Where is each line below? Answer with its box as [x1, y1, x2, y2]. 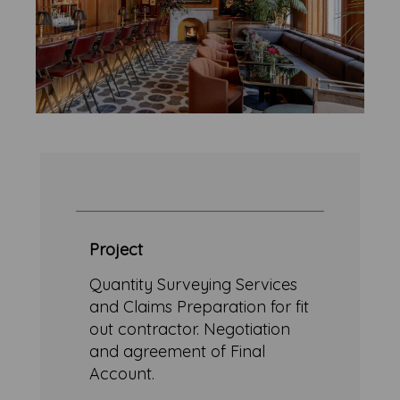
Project [89, 238, 144, 260]
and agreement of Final [89, 340, 266, 362]
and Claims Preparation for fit [89, 296, 310, 317]
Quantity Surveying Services [89, 273, 298, 295]
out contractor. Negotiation [89, 318, 291, 339]
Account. [89, 362, 160, 384]
